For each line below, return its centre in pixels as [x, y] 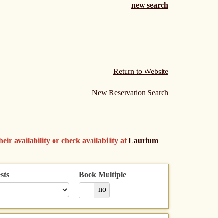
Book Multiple [102, 174]
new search [150, 5]
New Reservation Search [130, 93]
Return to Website [141, 71]
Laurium [143, 140]
